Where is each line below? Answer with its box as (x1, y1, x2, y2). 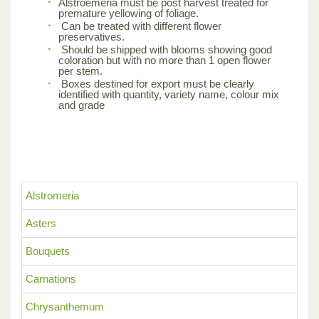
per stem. (58, 64, 103, 77)
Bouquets (26, 244, 70, 257)
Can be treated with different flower (58, 19, 221, 32)
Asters (26, 216, 56, 229)
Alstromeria (26, 189, 79, 202)
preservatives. (58, 30, 125, 43)
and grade (58, 98, 105, 111)
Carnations (26, 272, 76, 285)
